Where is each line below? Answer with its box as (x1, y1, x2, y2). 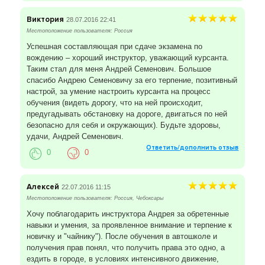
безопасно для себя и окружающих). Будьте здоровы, (26, 121, 221, 130)
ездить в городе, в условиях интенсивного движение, (26, 254, 219, 264)
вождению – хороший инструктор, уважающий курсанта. (26, 53, 229, 63)
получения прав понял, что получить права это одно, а (26, 243, 225, 253)
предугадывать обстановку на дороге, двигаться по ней (26, 109, 227, 119)
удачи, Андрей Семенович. (26, 132, 124, 141)
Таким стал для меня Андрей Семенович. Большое (26, 64, 211, 74)
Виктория (26, 15, 64, 25)
